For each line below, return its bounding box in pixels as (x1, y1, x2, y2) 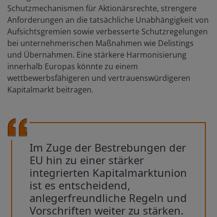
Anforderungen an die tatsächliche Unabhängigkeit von (7, 14, 209, 25)
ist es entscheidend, (30, 177, 130, 192)
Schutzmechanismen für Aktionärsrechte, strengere (7, 2, 197, 14)
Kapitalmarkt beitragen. (7, 84, 93, 95)
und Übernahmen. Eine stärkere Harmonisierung (7, 49, 186, 60)
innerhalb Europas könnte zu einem (7, 61, 138, 72)
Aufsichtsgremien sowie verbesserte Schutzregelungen (7, 26, 208, 37)
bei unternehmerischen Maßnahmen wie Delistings (7, 37, 194, 48)
